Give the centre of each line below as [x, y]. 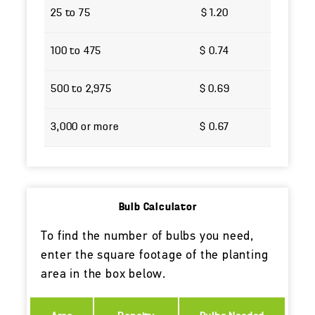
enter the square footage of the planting [155, 256]
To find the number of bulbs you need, [148, 237]
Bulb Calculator [157, 208]
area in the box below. [104, 275]
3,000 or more [85, 127]
